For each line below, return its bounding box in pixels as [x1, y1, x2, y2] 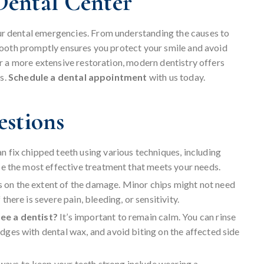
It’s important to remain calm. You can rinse [60, 211, 236, 223]
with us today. [147, 71, 206, 83]
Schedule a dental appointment [8, 71, 147, 83]
